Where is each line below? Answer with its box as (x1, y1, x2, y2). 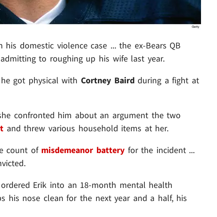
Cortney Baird (81, 75, 135, 86)
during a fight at (134, 75, 199, 86)
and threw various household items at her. (3, 123, 169, 134)
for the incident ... (124, 144, 195, 156)
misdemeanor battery (41, 144, 124, 156)
